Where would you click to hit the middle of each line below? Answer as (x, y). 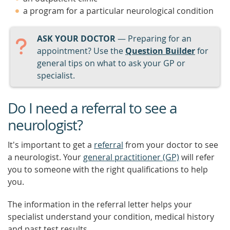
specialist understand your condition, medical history (111, 217)
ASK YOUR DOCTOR (76, 39)
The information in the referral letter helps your (100, 204)
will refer (197, 157)
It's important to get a (51, 145)
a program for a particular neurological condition (118, 11)
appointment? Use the (81, 51)
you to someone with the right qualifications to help (108, 169)
